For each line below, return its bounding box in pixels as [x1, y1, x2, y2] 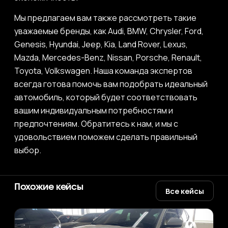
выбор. [14, 145, 41, 156]
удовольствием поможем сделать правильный [14, 131, 197, 142]
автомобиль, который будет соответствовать [14, 92, 197, 103]
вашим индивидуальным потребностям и [14, 105, 173, 116]
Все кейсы [165, 185, 204, 196]
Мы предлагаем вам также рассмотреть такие [14, 12, 196, 23]
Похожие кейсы [14, 182, 83, 192]
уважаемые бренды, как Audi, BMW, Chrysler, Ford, [14, 25, 204, 37]
